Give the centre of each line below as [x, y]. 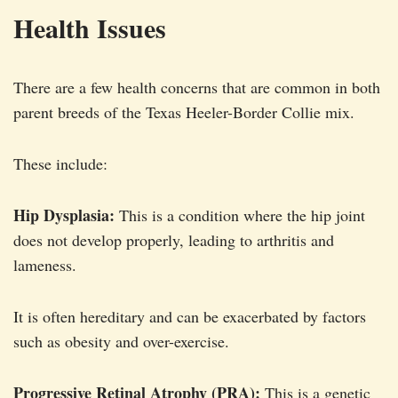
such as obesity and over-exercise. [121, 342]
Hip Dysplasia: [64, 215]
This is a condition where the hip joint [240, 215]
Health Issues [90, 28]
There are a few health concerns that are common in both [197, 88]
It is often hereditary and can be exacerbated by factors [190, 317]
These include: [60, 164]
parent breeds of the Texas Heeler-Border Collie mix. [184, 112]
